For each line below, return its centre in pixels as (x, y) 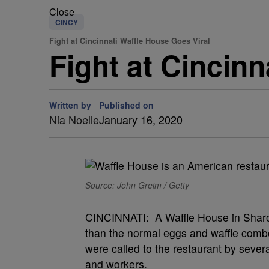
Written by (70, 105)
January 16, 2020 (141, 119)
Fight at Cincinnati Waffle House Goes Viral (130, 41)
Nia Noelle (74, 119)
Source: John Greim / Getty (137, 185)
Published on (126, 105)
